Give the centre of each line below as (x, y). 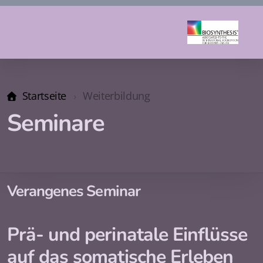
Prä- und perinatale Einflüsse (127, 235)
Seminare (56, 123)
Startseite (44, 96)
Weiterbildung (117, 96)
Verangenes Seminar (74, 191)
